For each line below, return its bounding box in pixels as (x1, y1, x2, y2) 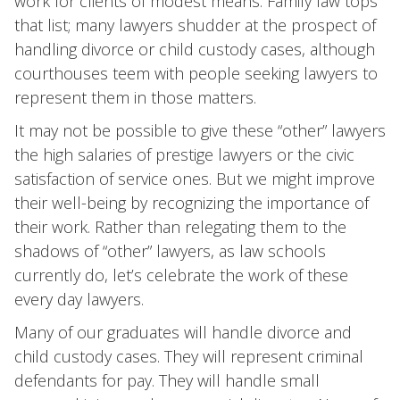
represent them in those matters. (14, 87, 256, 108)
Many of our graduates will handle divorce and (14, 321, 352, 343)
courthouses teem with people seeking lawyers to (14, 62, 378, 84)
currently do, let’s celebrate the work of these (14, 264, 348, 286)
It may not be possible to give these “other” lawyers (14, 120, 386, 141)
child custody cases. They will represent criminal (14, 346, 363, 367)
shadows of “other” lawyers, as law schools (14, 240, 326, 262)
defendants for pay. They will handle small (14, 370, 320, 391)
